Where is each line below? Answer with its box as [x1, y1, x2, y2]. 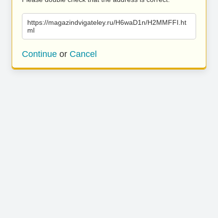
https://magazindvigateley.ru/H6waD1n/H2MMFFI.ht [27, 18, 186, 26]
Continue [22, 49, 57, 59]
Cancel [70, 49, 97, 59]
